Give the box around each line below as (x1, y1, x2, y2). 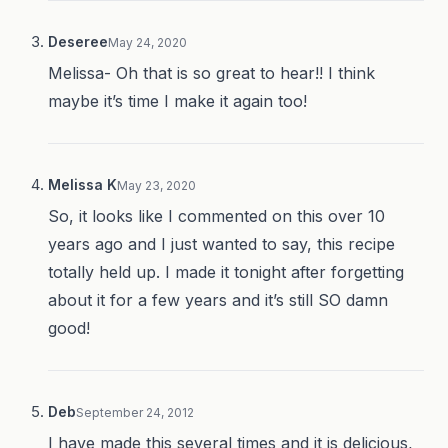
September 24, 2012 (76, 405, 194, 421)
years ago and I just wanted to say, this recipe (48, 234, 395, 255)
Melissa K (48, 176, 117, 194)
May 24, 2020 (108, 35, 187, 51)
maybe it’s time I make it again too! (48, 91, 307, 112)
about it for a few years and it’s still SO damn (48, 290, 388, 311)
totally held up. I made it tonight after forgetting (48, 262, 404, 283)
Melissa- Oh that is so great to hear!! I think (48, 63, 375, 84)
